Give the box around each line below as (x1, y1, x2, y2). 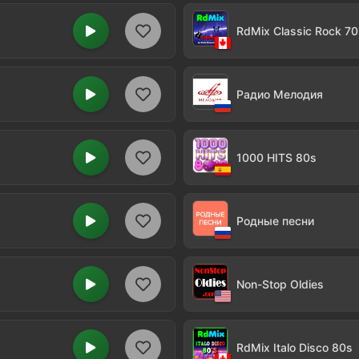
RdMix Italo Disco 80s (236, 341, 353, 354)
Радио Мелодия (236, 87, 323, 101)
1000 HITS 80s (236, 151, 317, 164)
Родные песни (236, 214, 314, 228)
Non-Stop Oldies (236, 277, 324, 291)
